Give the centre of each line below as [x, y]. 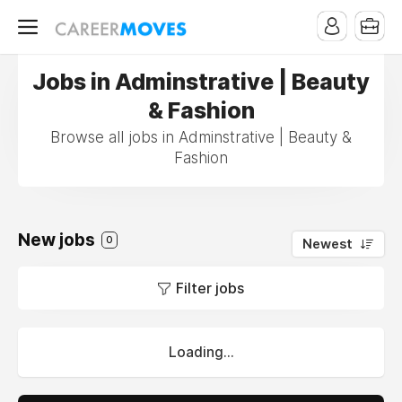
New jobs [58, 240]
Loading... [201, 352]
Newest [328, 244]
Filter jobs [210, 288]
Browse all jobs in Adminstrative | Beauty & [201, 137]
